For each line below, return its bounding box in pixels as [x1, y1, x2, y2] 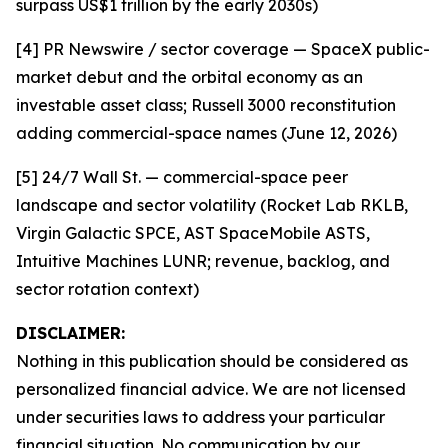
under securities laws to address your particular [16, 407, 385, 427]
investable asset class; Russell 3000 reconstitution [16, 95, 396, 115]
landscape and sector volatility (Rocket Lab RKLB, [16, 195, 408, 215]
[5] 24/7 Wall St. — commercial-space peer [16, 167, 348, 187]
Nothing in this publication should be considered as [16, 351, 408, 371]
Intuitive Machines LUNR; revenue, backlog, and [16, 251, 390, 271]
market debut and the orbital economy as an [16, 67, 363, 87]
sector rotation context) [16, 279, 199, 299]
